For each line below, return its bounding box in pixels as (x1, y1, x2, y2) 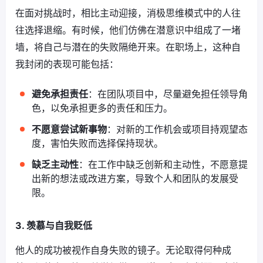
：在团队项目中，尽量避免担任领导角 (88, 88, 248, 100)
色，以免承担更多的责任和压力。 (32, 102, 173, 114)
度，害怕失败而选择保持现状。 (32, 137, 163, 150)
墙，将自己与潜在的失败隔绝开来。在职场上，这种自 (15, 41, 241, 53)
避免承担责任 (32, 88, 88, 100)
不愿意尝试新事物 (32, 123, 107, 136)
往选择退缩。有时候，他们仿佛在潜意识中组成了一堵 (15, 24, 241, 36)
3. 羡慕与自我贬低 (15, 220, 92, 232)
